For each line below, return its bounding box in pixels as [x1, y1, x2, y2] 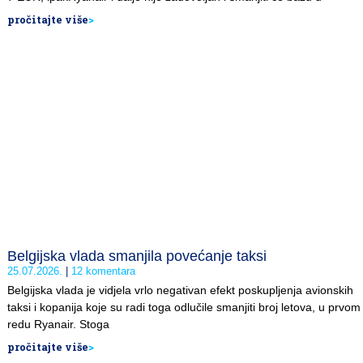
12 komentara [68, 264, 135, 277]
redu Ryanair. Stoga [7, 317, 109, 331]
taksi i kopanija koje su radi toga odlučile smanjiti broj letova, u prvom [7, 300, 361, 314]
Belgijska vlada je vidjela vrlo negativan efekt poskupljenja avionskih [7, 283, 353, 297]
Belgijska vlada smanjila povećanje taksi [7, 247, 267, 264]
